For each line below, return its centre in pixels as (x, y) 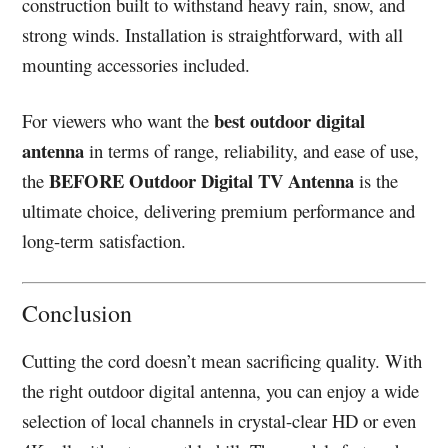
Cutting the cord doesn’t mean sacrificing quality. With (222, 360)
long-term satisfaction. (104, 241)
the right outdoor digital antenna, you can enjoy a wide (221, 390)
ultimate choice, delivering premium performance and (219, 211)
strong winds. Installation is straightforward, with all (213, 35)
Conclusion (85, 312)
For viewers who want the (118, 121)
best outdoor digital (290, 121)
